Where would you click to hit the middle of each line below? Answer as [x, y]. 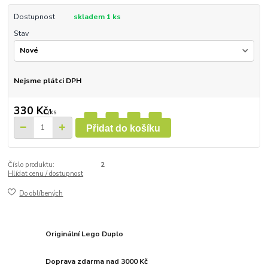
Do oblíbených [41, 193]
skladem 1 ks [97, 17]
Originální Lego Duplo [85, 234]
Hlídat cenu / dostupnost [46, 174]
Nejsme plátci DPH [47, 80]
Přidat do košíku [123, 129]
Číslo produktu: [31, 165]
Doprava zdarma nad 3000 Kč [97, 262]
